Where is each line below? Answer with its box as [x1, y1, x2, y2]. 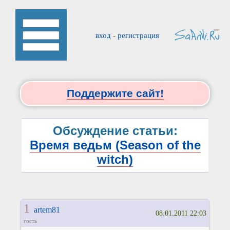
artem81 [33, 205, 60, 215]
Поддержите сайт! [66, 87, 164, 100]
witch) [97, 152, 133, 167]
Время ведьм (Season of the [29, 138, 201, 152]
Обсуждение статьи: [52, 124, 178, 138]
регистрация [117, 31, 159, 40]
